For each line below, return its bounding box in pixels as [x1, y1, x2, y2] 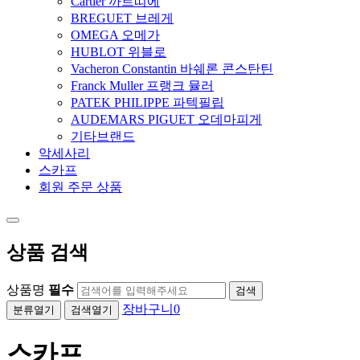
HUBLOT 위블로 [71, 45, 166, 59]
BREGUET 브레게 [71, 11, 174, 26]
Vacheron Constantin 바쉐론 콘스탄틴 [71, 62, 273, 76]
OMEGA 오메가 [71, 28, 160, 43]
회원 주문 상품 [39, 180, 122, 194]
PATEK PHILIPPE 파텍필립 [71, 96, 224, 110]
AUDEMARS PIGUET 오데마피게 [71, 112, 262, 127]
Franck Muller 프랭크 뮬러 [71, 79, 214, 93]
